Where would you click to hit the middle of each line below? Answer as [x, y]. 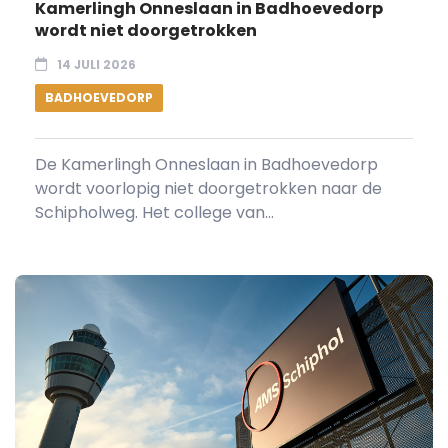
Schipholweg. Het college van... [154, 212]
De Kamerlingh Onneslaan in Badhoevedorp [206, 164]
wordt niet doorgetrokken [146, 30]
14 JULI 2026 [96, 64]
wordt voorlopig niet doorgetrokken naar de [208, 188]
